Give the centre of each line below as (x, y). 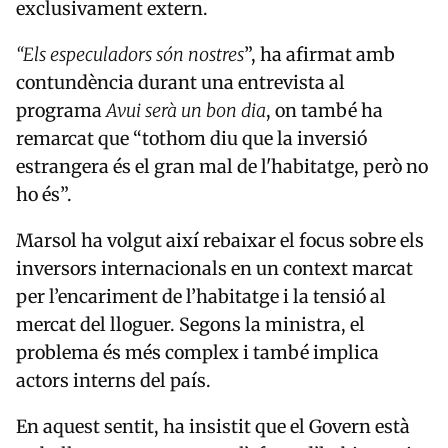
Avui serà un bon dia (186, 110)
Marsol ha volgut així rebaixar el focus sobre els (220, 240)
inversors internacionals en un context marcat (214, 268)
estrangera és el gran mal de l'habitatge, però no (222, 166)
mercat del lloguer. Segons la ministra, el (190, 324)
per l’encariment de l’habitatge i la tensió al (201, 296)
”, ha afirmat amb (319, 54)
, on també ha (324, 110)
